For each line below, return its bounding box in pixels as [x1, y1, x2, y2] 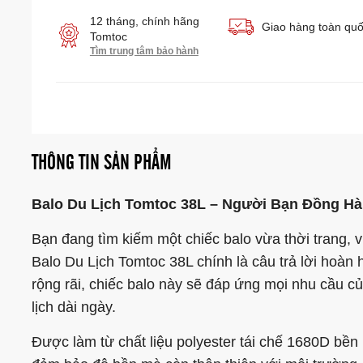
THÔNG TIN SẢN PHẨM [31, 152, 172, 173]
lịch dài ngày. [31, 299, 116, 315]
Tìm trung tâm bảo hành [89, 45, 199, 57]
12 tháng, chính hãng [89, 15, 199, 28]
